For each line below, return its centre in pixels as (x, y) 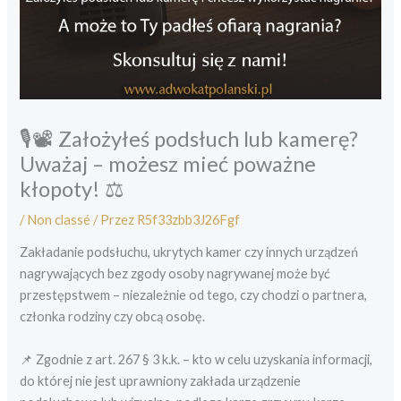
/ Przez (114, 219)
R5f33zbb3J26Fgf (189, 219)
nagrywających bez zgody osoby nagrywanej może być (175, 274)
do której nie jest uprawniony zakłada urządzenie (161, 380)
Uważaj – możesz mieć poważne (168, 163)
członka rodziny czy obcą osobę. (113, 317)
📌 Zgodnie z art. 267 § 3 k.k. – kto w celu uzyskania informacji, (196, 359)
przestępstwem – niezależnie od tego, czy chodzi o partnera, (194, 295)
